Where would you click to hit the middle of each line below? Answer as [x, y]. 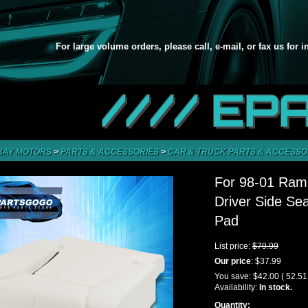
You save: [234, 276]
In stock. [276, 287]
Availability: [237, 287]
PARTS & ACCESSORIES [111, 152]
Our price [233, 261]
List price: [233, 246]
